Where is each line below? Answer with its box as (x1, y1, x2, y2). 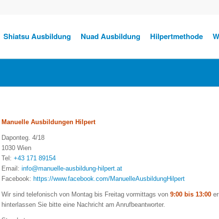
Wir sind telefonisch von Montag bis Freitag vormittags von (1, 191, 171, 198)
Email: (1, 165, 20, 173)
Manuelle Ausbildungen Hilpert (1, 118, 96, 126)
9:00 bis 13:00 (170, 191, 212, 198)
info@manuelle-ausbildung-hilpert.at (20, 165, 123, 173)
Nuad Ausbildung (81, 31, 141, 42)
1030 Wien (1, 144, 32, 152)
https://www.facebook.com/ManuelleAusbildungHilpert (33, 175, 185, 183)
